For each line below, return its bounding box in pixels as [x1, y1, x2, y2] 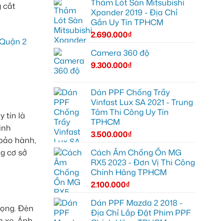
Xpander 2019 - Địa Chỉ [90, 7, 178, 18]
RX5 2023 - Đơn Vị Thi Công [90, 157, 195, 168]
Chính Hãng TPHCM [90, 167, 167, 178]
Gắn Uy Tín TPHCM [90, 17, 163, 28]
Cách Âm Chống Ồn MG [90, 147, 182, 158]
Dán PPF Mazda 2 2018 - [90, 197, 183, 209]
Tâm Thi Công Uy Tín [90, 107, 169, 118]
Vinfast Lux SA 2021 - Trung [90, 97, 193, 108]
